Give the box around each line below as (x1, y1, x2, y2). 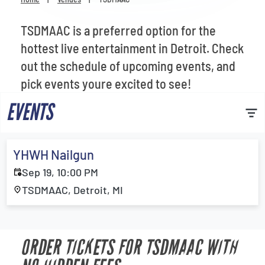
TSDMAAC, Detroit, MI (22, 183, 123, 196)
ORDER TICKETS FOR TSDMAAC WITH (21, 235, 237, 261)
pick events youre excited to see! (21, 76, 191, 91)
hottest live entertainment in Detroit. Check (21, 40, 244, 56)
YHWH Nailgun (13, 147, 94, 162)
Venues (21, 1, 63, 19)
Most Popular (21, 31, 96, 49)
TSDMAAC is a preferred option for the (21, 22, 216, 38)
